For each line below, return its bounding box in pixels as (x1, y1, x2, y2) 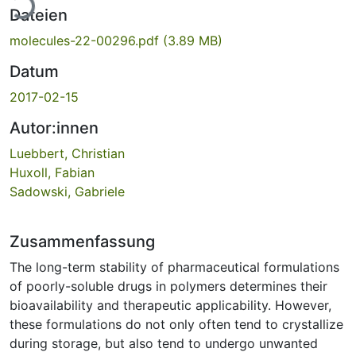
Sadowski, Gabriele (10, 183, 125, 199)
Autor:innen (10, 118, 99, 137)
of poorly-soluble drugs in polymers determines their (10, 277, 327, 294)
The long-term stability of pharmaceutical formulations (10, 258, 339, 275)
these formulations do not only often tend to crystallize (10, 315, 343, 332)
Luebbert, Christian (10, 145, 125, 161)
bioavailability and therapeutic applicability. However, (10, 296, 331, 313)
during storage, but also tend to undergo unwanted (10, 335, 318, 351)
